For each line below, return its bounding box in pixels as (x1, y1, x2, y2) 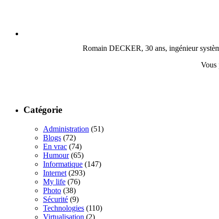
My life (43, 177, 66, 186)
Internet (43, 168, 66, 177)
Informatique (43, 159, 83, 168)
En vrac (43, 142, 67, 151)
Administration (43, 124, 89, 133)
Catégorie (23, 105, 62, 115)
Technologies (43, 203, 84, 212)
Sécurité (43, 195, 68, 203)
